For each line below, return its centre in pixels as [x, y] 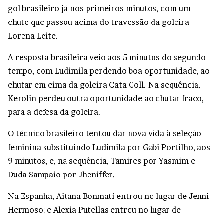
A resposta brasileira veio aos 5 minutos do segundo [107, 57]
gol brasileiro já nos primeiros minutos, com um [99, 9]
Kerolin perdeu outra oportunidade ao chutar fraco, [106, 99]
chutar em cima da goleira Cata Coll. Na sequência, [104, 85]
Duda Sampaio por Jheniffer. [62, 175]
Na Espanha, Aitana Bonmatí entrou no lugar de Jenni [108, 196]
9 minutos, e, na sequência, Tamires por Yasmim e [101, 161]
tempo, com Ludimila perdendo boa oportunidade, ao [109, 71]
